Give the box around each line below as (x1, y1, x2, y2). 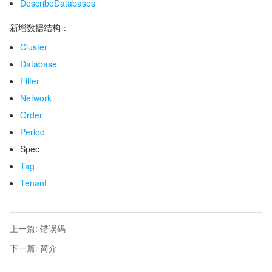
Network (20, 92, 52, 104)
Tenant (20, 177, 47, 189)
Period (20, 126, 45, 138)
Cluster (20, 41, 47, 53)
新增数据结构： (10, 21, 69, 33)
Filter (20, 75, 39, 87)
